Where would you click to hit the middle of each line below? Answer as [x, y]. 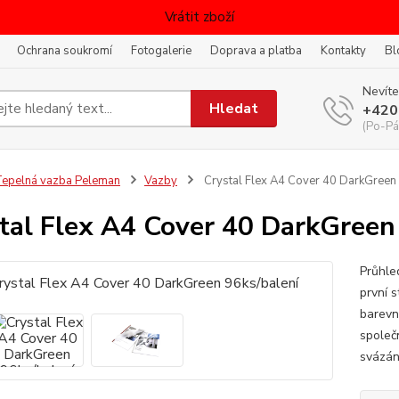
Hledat [234, 108]
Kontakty [343, 51]
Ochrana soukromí [65, 51]
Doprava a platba [256, 51]
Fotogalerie [161, 51]
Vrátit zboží [199, 17]
